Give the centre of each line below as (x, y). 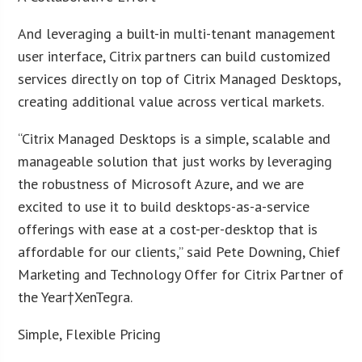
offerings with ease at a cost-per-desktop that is (168, 229)
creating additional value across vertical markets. (171, 101)
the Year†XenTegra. (76, 297)
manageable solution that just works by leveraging (175, 161)
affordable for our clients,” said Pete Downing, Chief (179, 251)
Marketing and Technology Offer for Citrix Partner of (181, 274)
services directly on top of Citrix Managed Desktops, (179, 78)
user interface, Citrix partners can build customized (175, 56)
